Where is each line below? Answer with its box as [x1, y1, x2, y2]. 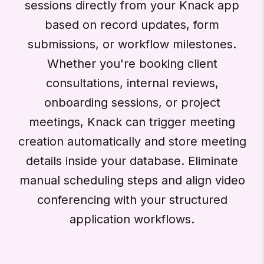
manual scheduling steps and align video [19, 173, 245, 187]
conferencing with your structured [37, 192, 227, 207]
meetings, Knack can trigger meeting [29, 114, 235, 129]
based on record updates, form [45, 17, 219, 32]
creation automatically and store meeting [18, 134, 246, 148]
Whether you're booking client [47, 56, 217, 71]
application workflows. [70, 212, 194, 226]
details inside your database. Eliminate [26, 153, 238, 168]
